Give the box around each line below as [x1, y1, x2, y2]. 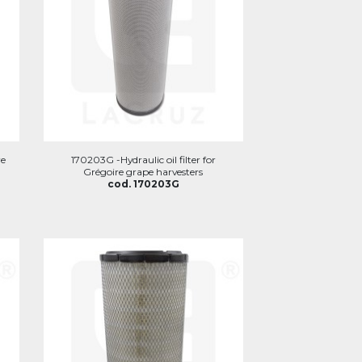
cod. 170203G [107, 177, 179, 190]
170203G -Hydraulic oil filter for [70, 153, 216, 166]
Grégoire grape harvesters [83, 165, 204, 178]
